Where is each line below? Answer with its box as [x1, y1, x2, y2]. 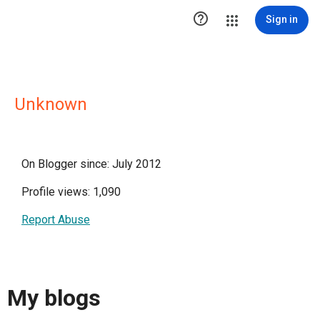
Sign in [266, 14, 298, 25]
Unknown [14, 94, 87, 114]
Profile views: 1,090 [21, 185, 121, 199]
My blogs [7, 284, 101, 312]
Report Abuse [21, 213, 90, 226]
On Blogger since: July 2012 [21, 157, 161, 171]
